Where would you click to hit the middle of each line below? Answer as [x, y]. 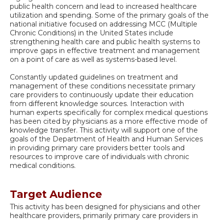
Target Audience [56, 194]
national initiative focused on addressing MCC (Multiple [104, 24]
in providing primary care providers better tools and [97, 148]
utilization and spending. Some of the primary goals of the [109, 15]
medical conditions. [43, 165]
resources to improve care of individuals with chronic [99, 156]
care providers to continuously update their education [102, 95]
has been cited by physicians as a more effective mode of [109, 121]
